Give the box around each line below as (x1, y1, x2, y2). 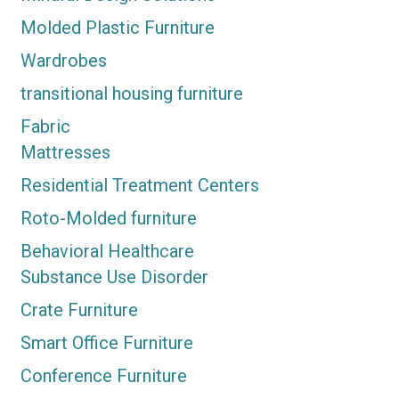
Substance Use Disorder (20, 266, 208, 289)
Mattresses (20, 142, 110, 164)
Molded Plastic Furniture (20, 17, 215, 39)
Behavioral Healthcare (20, 240, 194, 263)
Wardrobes (20, 50, 107, 72)
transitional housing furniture (20, 83, 243, 105)
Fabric (20, 116, 70, 138)
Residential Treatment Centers (20, 175, 259, 197)
